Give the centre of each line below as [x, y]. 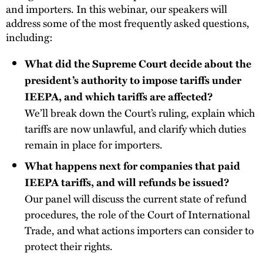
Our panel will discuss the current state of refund [136, 198]
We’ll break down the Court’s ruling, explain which [140, 113]
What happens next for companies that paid [132, 166]
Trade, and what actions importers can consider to [139, 230]
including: [29, 36]
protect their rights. [69, 246]
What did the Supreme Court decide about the [138, 64]
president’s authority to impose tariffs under [133, 80]
